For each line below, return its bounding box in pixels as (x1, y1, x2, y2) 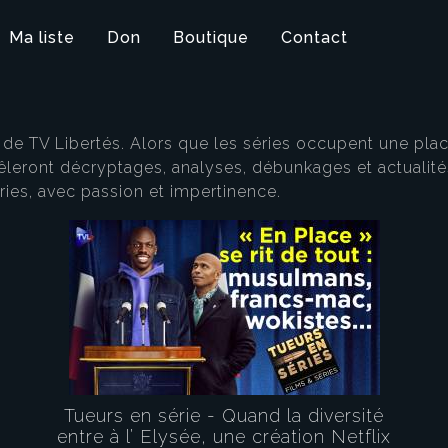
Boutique (173, 28, 249, 47)
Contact (281, 28, 348, 47)
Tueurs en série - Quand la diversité (64, 405, 384, 426)
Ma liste (9, 28, 75, 47)
